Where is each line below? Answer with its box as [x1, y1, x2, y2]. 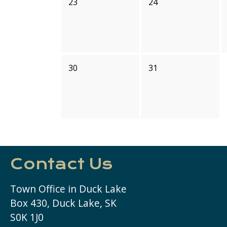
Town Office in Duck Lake [10, 182, 127, 196]
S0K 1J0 [10, 210, 44, 224]
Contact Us [10, 155, 112, 173]
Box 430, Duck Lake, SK [10, 196, 117, 210]
